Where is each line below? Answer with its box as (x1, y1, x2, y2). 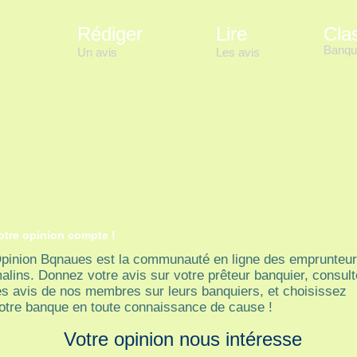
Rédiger (77, 23, 143, 45)
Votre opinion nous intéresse (63, 328, 302, 350)
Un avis (77, 45, 117, 59)
